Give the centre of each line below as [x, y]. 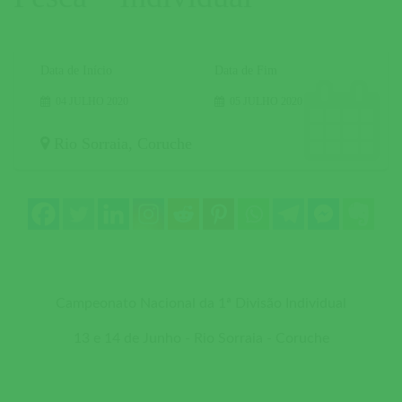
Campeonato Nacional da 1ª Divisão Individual [201, 303]
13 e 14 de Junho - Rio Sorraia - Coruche [201, 338]
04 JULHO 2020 [92, 101]
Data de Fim [246, 70]
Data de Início [76, 70]
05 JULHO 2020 [266, 101]
